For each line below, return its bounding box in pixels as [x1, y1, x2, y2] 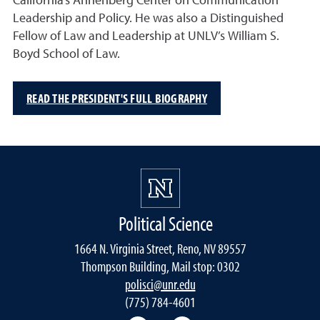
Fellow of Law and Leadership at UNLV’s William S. [13, 30, 279, 43]
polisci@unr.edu [124, 275, 196, 293]
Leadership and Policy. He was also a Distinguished [13, 12, 284, 25]
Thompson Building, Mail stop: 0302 [80, 257, 240, 275]
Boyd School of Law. [13, 48, 120, 61]
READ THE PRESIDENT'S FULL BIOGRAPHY [26, 89, 207, 106]
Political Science [119, 211, 213, 236]
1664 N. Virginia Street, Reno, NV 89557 [74, 239, 246, 257]
